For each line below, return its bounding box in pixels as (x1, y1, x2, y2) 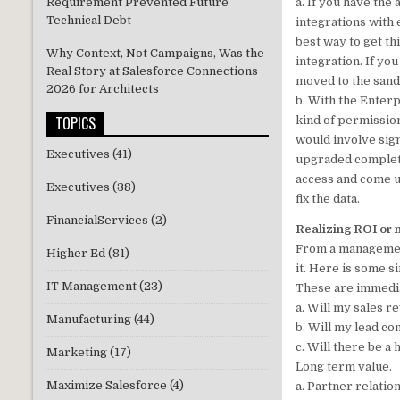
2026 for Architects (46, 82, 159, 96)
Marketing (46, 346, 107, 360)
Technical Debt (46, 13, 131, 28)
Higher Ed (46, 246, 105, 261)
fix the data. (296, 192, 361, 205)
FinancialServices (46, 213, 148, 228)
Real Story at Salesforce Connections (46, 64, 258, 79)
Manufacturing (46, 312, 131, 327)
